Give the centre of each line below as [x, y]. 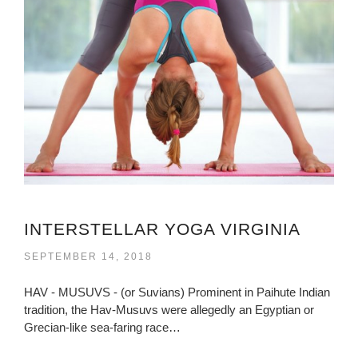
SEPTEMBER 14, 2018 [88, 256]
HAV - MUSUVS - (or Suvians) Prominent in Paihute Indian [177, 292]
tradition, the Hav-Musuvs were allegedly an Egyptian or [169, 309]
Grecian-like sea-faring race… [102, 327]
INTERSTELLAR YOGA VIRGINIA [162, 229]
